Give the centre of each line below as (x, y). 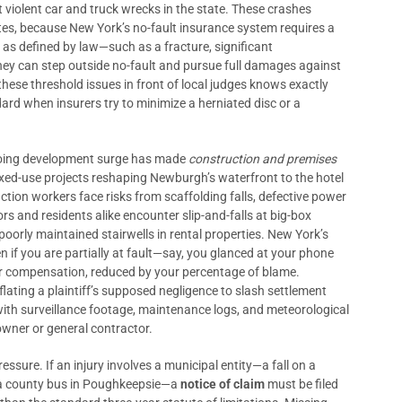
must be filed (301, 384)
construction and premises (262, 159)
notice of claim (223, 384)
